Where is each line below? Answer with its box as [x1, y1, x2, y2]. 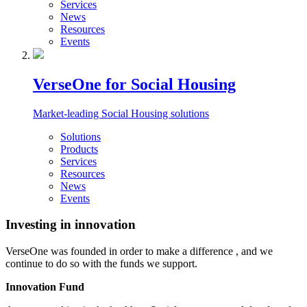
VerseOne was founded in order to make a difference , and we [5, 245, 273, 257]
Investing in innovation [5, 217, 136, 232]
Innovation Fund [5, 280, 84, 293]
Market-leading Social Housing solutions [33, 107, 209, 119]
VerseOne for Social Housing [33, 75, 236, 93]
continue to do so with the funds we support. [5, 257, 197, 269]
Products [60, 143, 98, 155]
